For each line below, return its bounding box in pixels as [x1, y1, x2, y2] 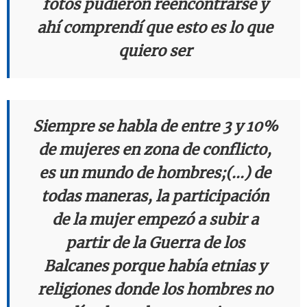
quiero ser [118, 41, 192, 60]
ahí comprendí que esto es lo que [37, 18, 273, 37]
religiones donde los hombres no [37, 280, 273, 299]
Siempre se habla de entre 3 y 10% [32, 116, 278, 136]
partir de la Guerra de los [65, 233, 245, 252]
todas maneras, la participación [41, 186, 269, 206]
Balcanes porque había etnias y [43, 256, 267, 275]
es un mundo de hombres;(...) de [39, 163, 271, 182]
